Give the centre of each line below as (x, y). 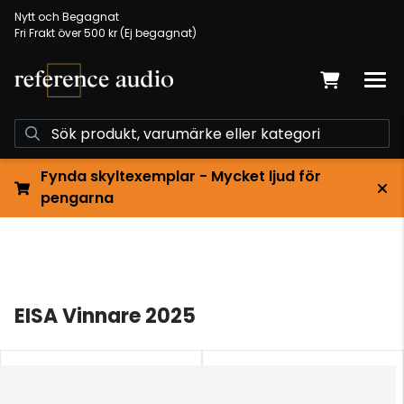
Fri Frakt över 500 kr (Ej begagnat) (106, 33)
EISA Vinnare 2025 (105, 316)
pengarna (77, 198)
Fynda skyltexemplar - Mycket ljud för (180, 176)
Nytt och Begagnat (67, 17)
